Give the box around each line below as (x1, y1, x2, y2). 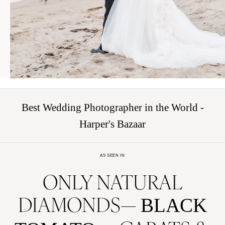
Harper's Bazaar (79, 118, 146, 130)
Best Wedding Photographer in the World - (21, 101, 204, 114)
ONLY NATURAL (43, 167, 182, 195)
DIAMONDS (18, 190, 121, 217)
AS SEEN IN (100, 152, 125, 158)
